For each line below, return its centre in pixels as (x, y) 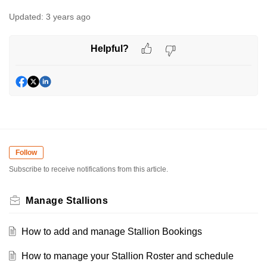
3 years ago (68, 16)
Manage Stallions (67, 201)
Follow (26, 152)
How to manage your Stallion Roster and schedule (127, 256)
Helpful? (110, 49)
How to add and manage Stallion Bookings (111, 232)
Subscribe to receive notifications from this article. (89, 170)
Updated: (26, 16)
